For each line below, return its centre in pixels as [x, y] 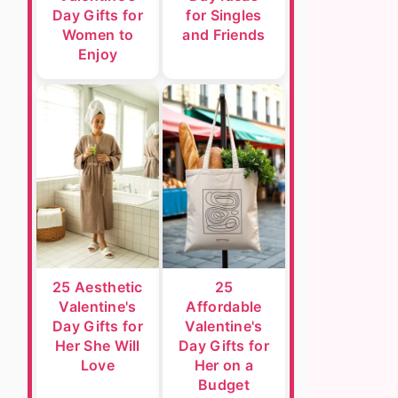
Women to [98, 35]
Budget [224, 385]
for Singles [224, 15]
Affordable [224, 306]
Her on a [224, 365]
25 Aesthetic [98, 287]
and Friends [224, 35]
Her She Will [98, 346]
